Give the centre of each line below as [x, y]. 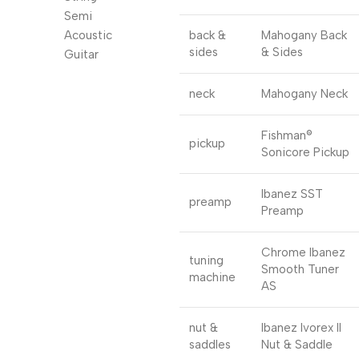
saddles [210, 345]
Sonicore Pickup [305, 152]
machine [212, 277]
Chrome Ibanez [303, 252]
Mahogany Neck [305, 94]
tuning [206, 260]
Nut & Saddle [297, 345]
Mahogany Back [304, 35]
